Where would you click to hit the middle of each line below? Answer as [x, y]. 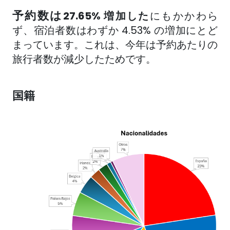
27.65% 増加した [106, 16]
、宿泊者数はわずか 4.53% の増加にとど [120, 31]
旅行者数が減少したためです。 [84, 59]
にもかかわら [184, 16]
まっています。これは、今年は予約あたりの [115, 45]
